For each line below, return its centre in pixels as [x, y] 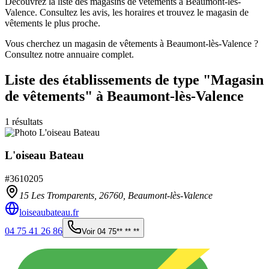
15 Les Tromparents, [59, 196]
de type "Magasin [207, 80]
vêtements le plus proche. [53, 23]
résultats [26, 121]
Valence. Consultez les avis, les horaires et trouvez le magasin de [127, 12]
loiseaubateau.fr [49, 213]
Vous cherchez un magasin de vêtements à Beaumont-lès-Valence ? [131, 43]
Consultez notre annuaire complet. [69, 54]
